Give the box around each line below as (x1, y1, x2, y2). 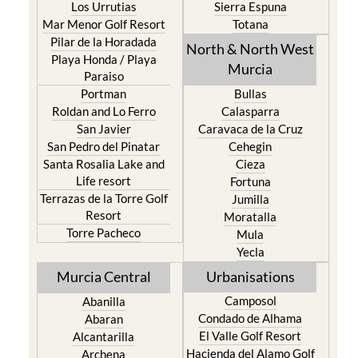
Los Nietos (75, 10, 132, 25)
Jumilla (231, 221, 269, 235)
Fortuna (229, 203, 271, 217)
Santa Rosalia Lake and (42, 185, 165, 200)
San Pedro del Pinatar (47, 168, 161, 182)
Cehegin (229, 168, 272, 182)
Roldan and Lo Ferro (51, 133, 156, 147)
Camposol (224, 322, 276, 336)
